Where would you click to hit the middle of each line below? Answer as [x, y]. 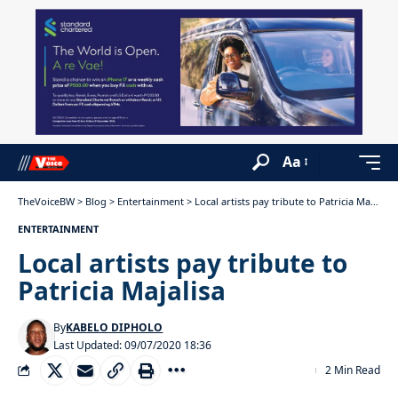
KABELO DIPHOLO [115, 327]
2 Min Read [353, 370]
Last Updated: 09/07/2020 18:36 [133, 345]
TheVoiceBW [46, 201]
